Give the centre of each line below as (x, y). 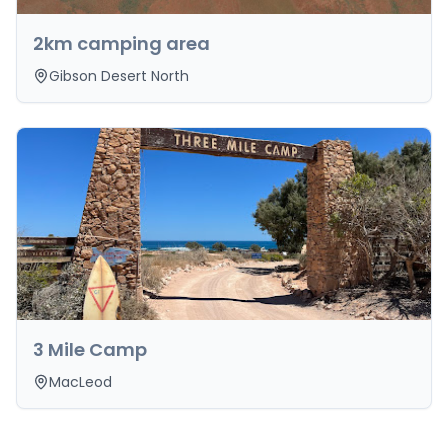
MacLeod (80, 382)
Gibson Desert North (119, 76)
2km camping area (121, 43)
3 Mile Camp (90, 349)
